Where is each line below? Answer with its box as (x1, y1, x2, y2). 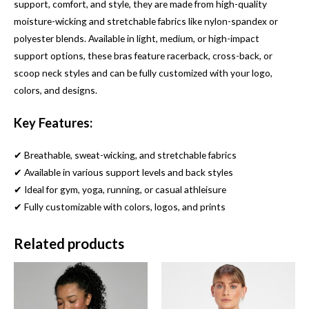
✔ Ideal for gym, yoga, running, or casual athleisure (14, 183, 226, 196)
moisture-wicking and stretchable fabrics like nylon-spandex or (14, 15, 278, 28)
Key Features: (14, 115, 92, 131)
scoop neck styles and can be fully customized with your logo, (14, 67, 272, 79)
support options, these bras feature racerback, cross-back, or (14, 50, 272, 62)
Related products (14, 235, 124, 252)
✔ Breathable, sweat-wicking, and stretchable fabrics (14, 149, 237, 161)
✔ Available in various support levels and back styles (14, 166, 233, 179)
